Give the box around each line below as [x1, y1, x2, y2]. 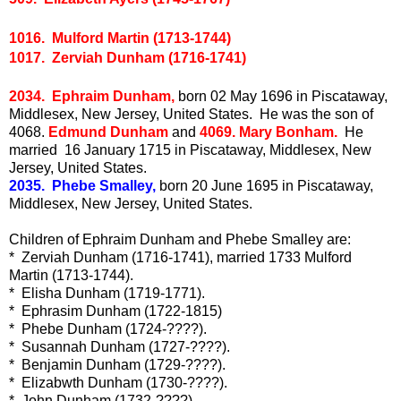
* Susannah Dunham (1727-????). [9, 338, 230, 354]
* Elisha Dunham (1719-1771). [9, 285, 205, 301]
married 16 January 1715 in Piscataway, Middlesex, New [9, 141, 371, 158]
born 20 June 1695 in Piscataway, [156, 177, 373, 193]
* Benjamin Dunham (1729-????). [9, 356, 226, 372]
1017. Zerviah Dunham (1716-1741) [9, 49, 246, 65]
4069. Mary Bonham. [200, 124, 337, 140]
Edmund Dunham [48, 124, 172, 140]
